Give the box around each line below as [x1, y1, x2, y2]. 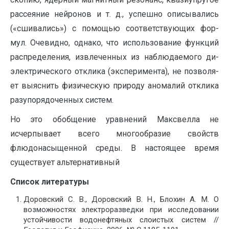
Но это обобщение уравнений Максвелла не [10, 114, 219, 125]
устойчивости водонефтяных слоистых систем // [23, 215, 219, 225]
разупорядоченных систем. [10, 95, 113, 105]
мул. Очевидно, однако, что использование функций [10, 38, 219, 48]
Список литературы [10, 177, 89, 187]
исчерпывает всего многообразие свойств [10, 129, 219, 139]
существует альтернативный [10, 157, 120, 168]
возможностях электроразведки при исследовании [23, 205, 219, 215]
